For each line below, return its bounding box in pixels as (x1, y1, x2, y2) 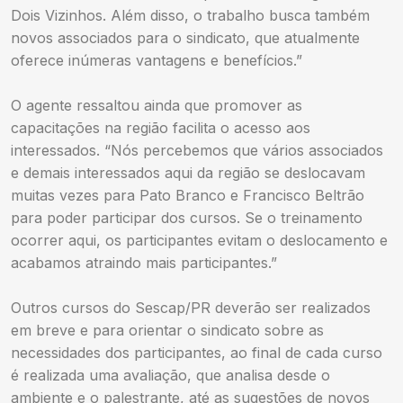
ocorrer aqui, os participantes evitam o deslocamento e (11, 230, 388, 249)
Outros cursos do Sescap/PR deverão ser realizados (11, 298, 371, 317)
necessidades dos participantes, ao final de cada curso (11, 343, 382, 362)
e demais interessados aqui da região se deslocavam (11, 163, 365, 182)
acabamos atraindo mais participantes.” (11, 253, 277, 272)
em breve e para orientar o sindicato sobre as (11, 320, 324, 339)
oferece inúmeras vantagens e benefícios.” (11, 50, 302, 69)
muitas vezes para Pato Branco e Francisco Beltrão (11, 185, 364, 204)
